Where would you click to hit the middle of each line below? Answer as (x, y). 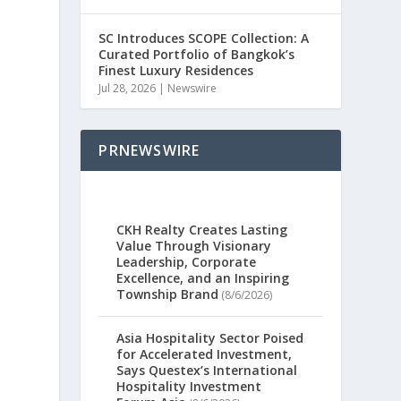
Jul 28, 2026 (128, 88)
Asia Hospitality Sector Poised (210, 338)
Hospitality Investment (189, 387)
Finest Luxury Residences (176, 70)
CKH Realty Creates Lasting (202, 230)
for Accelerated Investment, (205, 354)
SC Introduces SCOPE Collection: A (204, 38)
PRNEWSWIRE (149, 150)
